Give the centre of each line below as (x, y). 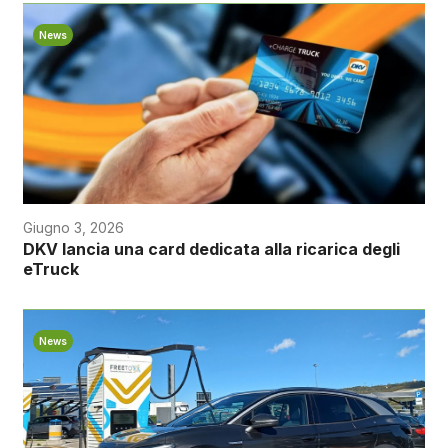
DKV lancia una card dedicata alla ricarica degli (211, 248)
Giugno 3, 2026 (73, 227)
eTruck (50, 268)
